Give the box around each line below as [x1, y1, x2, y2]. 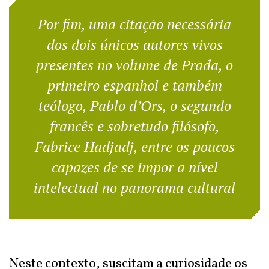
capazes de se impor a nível [51, 157, 218, 177]
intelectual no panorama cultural [34, 178, 235, 197]
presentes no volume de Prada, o [36, 55, 233, 74]
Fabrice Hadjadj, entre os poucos [34, 137, 235, 156]
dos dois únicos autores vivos [46, 35, 223, 54]
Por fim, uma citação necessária [38, 14, 231, 34]
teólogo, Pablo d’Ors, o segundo [38, 96, 231, 115]
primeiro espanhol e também [47, 76, 222, 95]
